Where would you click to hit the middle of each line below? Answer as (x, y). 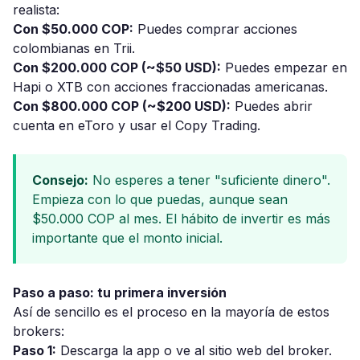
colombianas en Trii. (74, 48)
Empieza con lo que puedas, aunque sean (160, 199)
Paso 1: (35, 350)
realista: (36, 10)
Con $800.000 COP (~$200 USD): (122, 106)
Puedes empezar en (284, 67)
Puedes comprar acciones (215, 29)
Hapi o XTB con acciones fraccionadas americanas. (170, 87)
